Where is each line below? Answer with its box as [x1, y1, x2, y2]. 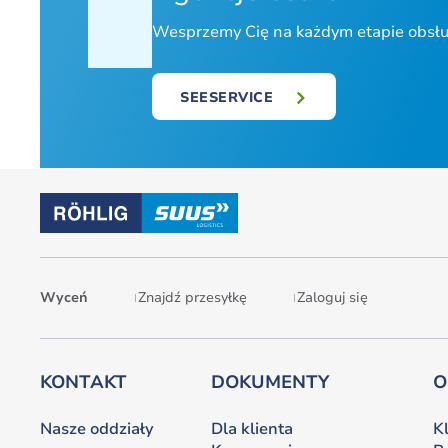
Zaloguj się [297, 288, 368, 307]
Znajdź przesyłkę [138, 288, 247, 307]
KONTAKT [40, 370, 127, 394]
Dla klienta [210, 418, 293, 440]
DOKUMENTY [210, 370, 329, 394]
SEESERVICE [180, 87, 274, 107]
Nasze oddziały [40, 418, 154, 440]
